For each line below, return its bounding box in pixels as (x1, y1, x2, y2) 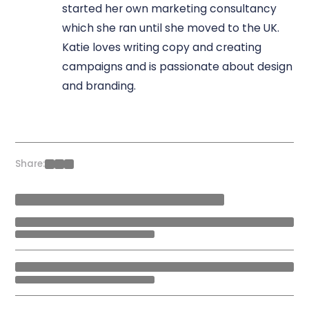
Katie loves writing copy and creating (61, 39, 261, 54)
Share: (15, 157, 46, 171)
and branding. (61, 78, 139, 93)
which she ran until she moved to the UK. (61, 20, 279, 35)
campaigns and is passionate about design (61, 59, 292, 74)
